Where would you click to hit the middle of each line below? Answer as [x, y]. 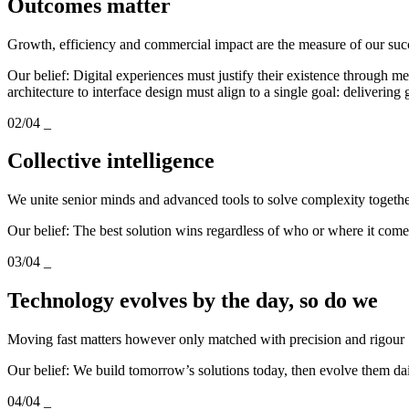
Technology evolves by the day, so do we [195, 301]
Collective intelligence [111, 161]
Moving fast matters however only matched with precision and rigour [206, 340]
